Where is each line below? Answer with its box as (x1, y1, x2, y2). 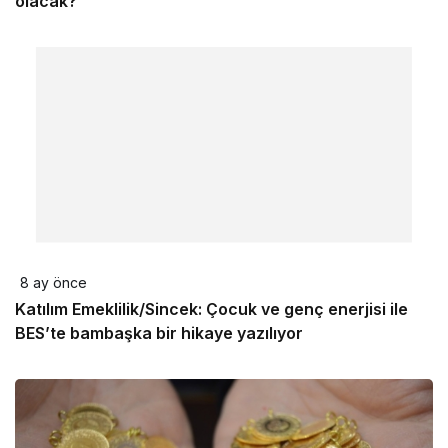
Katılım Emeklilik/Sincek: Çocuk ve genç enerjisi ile (15, 299, 408, 319)
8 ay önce (20, 274, 87, 291)
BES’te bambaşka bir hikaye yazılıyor (15, 323, 303, 343)
